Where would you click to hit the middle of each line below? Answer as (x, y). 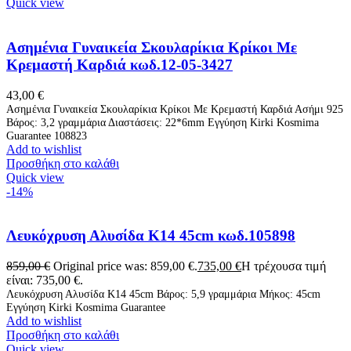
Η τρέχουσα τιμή (284, 266)
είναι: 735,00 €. (45, 280)
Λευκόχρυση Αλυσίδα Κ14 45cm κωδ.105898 (151, 236)
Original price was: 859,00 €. (125, 266)
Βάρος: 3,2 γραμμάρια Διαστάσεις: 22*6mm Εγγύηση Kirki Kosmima (163, 122)
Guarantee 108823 (47, 135)
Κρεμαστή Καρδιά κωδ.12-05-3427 (119, 64)
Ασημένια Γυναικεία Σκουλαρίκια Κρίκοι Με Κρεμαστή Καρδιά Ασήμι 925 (175, 109)
